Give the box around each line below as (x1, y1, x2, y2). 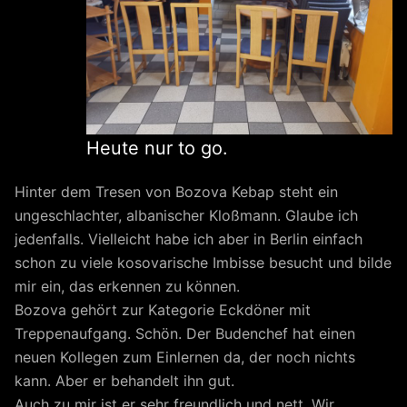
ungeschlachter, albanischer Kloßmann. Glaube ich (15, 205, 358, 224)
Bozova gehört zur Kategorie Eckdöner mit (15, 300, 311, 319)
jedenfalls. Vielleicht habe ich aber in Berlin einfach (15, 229, 362, 248)
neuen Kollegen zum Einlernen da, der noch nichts (15, 347, 355, 366)
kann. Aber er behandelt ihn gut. (15, 371, 234, 390)
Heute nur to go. (86, 136, 228, 159)
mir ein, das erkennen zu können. (15, 276, 240, 295)
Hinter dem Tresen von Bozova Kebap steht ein (15, 182, 338, 201)
